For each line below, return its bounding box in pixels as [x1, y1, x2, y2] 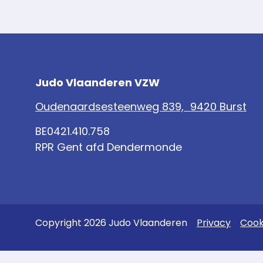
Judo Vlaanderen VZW [35, 75, 160, 90]
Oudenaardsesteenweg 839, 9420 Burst [35, 99, 247, 114]
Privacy [197, 216, 231, 230]
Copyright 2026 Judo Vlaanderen [35, 216, 197, 230]
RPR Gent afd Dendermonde [35, 139, 182, 154]
